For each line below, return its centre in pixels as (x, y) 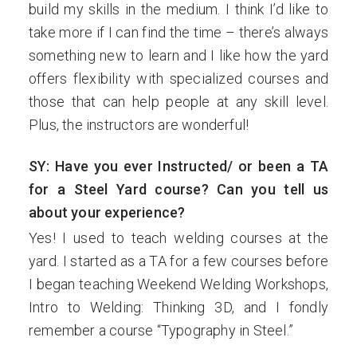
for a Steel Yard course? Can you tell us (178, 189)
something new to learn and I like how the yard (178, 55)
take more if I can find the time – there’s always (178, 32)
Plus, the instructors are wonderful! (139, 125)
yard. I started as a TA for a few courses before (178, 261)
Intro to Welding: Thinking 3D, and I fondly (178, 307)
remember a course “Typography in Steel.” (161, 330)
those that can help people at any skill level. (178, 102)
